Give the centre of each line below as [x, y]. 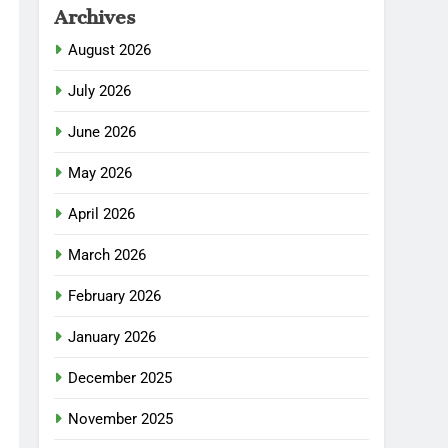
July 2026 [99, 91]
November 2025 [120, 419]
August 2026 [109, 50]
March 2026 [107, 255]
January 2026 [112, 337]
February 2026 [114, 296]
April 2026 [101, 214]
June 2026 [102, 132]
